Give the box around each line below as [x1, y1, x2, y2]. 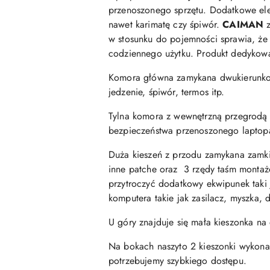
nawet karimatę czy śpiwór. [108, 17, 223, 31]
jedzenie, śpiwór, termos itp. [108, 84, 225, 99]
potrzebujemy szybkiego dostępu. [108, 253, 246, 268]
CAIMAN [222, 17, 264, 31]
